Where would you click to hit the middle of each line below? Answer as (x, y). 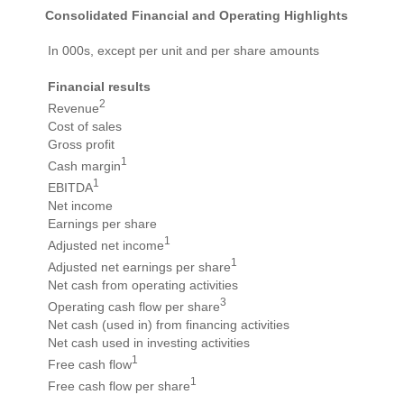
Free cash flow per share (119, 386)
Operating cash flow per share (134, 306)
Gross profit (81, 145)
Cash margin (84, 165)
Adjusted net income (106, 245)
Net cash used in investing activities (149, 343)
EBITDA (70, 187)
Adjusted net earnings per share (139, 266)
